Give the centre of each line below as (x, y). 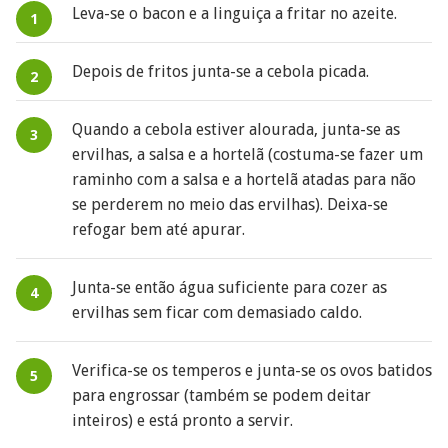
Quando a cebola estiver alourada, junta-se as (236, 130)
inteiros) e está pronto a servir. (182, 421)
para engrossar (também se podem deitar (221, 396)
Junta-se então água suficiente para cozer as (229, 288)
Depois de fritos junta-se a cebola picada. (220, 72)
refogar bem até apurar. (158, 230)
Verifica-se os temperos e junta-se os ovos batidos (252, 371)
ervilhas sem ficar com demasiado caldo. (217, 313)
